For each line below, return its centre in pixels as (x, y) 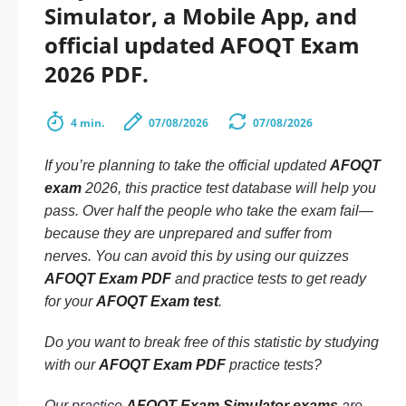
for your (70, 301)
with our (72, 365)
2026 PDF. (97, 74)
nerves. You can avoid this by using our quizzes (197, 256)
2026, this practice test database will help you (229, 188)
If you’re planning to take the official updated (187, 165)
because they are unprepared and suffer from (188, 233)
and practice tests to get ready (269, 279)
